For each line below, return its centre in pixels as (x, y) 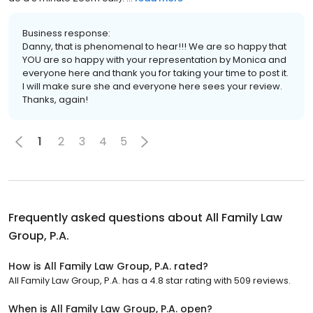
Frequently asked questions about (107, 217)
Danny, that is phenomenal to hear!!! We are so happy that (154, 46)
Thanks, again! (55, 99)
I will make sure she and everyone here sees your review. (152, 86)
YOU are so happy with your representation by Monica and (154, 59)
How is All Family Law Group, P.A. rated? (108, 266)
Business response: (66, 33)
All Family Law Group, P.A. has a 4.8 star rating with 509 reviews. (150, 280)
